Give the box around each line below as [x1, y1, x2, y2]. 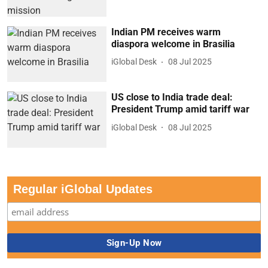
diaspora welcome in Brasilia [111, 38, 236, 50]
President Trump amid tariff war [111, 103, 250, 115]
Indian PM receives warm [111, 26, 221, 38]
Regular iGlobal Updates [13, 182, 153, 196]
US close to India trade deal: [111, 92, 233, 103]
